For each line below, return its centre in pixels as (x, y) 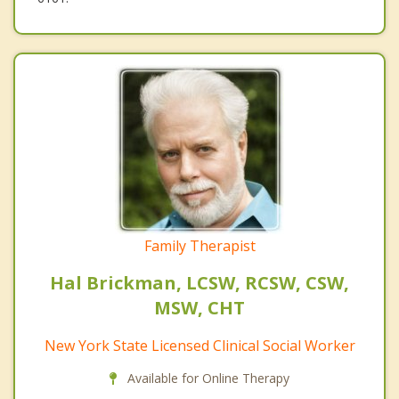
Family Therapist (199, 245)
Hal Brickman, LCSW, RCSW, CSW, (199, 282)
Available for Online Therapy (207, 378)
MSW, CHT (199, 307)
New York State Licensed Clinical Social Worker (199, 345)
